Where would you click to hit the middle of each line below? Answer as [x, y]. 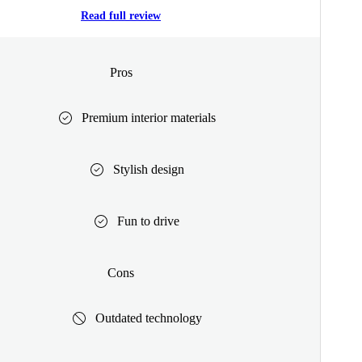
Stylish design [148, 169]
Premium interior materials [148, 117]
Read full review [121, 16]
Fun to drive [148, 221]
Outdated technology [148, 318]
